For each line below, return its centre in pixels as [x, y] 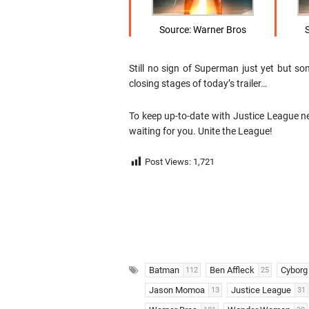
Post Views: [168, 162]
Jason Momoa [177, 290]
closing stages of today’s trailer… [198, 84]
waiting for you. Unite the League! [201, 131]
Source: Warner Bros [203, 30]
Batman [164, 270]
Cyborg [294, 270]
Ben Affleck [232, 270]
